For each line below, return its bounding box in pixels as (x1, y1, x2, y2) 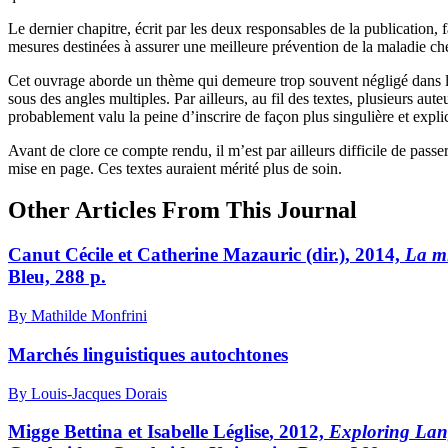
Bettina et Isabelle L (59, 421, 226, 443)
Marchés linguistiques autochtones (8, 343, 288, 365)
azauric (241, 244, 301, 266)
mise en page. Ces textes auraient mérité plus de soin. (8, 159, 342, 177)
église (226, 421, 269, 443)
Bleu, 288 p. (8, 266, 106, 288)
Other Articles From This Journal (8, 197, 357, 224)
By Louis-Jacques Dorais (8, 384, 167, 402)
